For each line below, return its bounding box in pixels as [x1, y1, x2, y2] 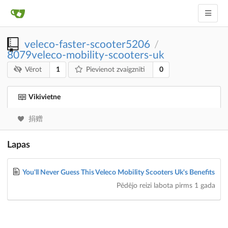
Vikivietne [28, 94, 61, 101]
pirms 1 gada [175, 182, 215, 190]
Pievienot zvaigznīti [86, 66, 146, 74]
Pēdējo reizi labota [116, 182, 175, 190]
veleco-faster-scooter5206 [24, 39, 150, 50]
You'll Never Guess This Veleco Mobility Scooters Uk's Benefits [22, 169, 215, 177]
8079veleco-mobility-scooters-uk [7, 50, 164, 61]
